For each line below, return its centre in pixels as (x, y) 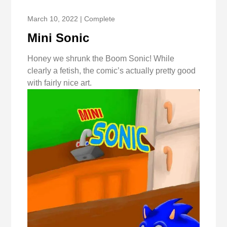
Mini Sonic (59, 38)
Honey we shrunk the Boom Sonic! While (101, 59)
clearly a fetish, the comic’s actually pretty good (112, 71)
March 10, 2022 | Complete (71, 19)
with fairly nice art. (60, 83)
